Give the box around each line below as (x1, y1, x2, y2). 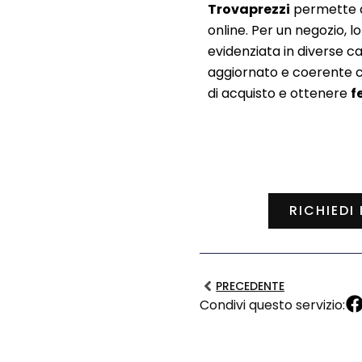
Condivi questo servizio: (200, 295, 346, 314)
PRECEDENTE (216, 277, 285, 294)
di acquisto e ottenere (208, 84, 351, 103)
